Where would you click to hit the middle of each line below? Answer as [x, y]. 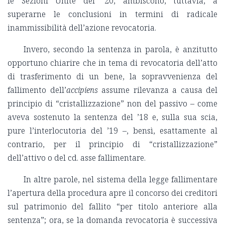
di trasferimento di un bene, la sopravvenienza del [113, 77]
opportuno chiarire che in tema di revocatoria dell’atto [113, 63]
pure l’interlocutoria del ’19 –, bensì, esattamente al [113, 131]
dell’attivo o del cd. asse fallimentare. [77, 158]
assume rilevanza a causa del [157, 90]
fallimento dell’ [37, 90]
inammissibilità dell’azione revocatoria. [82, 28]
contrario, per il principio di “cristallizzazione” [113, 144]
